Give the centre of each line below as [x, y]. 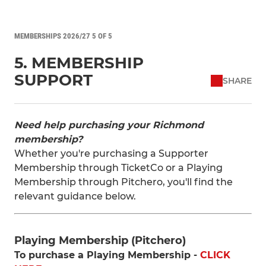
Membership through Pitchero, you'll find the [123, 182]
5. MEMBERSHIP [79, 63]
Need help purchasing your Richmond [109, 125]
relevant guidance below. [75, 196]
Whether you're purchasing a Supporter [111, 153]
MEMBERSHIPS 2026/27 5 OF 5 [63, 36]
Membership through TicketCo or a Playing [118, 168]
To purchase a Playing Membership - [107, 255]
